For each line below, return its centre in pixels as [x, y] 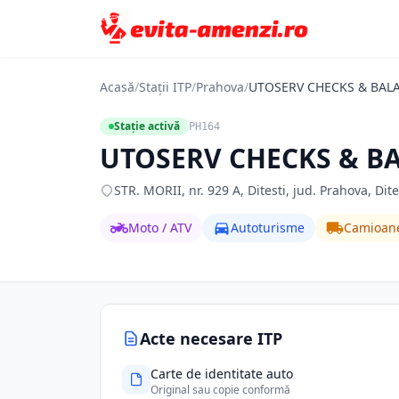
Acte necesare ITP [211, 338]
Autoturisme [268, 228]
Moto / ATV [160, 228]
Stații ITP [165, 87]
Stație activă [147, 126]
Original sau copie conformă [220, 390]
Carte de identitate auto [222, 374]
